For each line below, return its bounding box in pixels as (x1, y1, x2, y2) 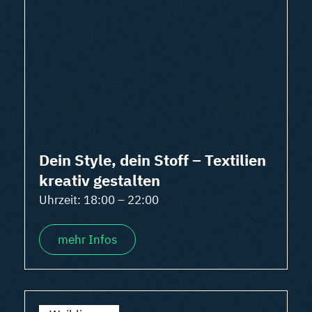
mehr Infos (58, 232, 117, 247)
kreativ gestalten (39, 170, 160, 190)
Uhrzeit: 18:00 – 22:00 (39, 192, 159, 208)
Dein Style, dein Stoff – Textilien (39, 150, 266, 170)
